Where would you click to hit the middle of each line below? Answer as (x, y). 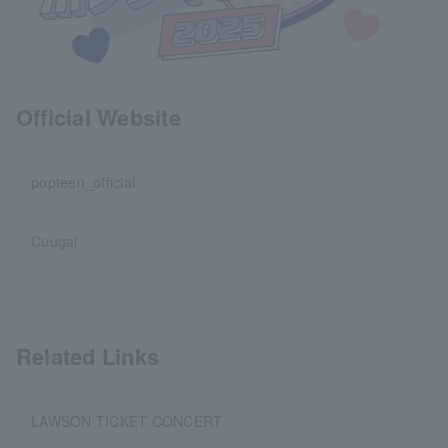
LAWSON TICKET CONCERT (127, 421)
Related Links (88, 356)
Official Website (98, 117)
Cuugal (54, 241)
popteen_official (83, 182)
